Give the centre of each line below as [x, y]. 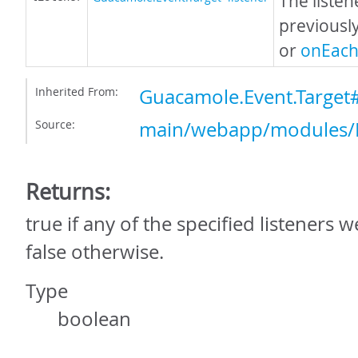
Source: [55, 124]
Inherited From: [77, 91]
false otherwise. [95, 252]
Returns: [68, 191]
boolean [94, 319]
